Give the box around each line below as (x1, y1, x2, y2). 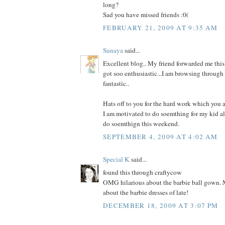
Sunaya (103, 45, 123, 55)
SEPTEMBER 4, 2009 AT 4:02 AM (103, 132, 218, 141)
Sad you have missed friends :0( (103, 10, 188, 20)
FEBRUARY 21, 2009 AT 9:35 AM (103, 23, 218, 32)
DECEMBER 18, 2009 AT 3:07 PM (103, 200, 218, 210)
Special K (103, 154, 130, 164)
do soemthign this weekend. (103, 119, 179, 129)
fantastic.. (103, 79, 129, 88)
